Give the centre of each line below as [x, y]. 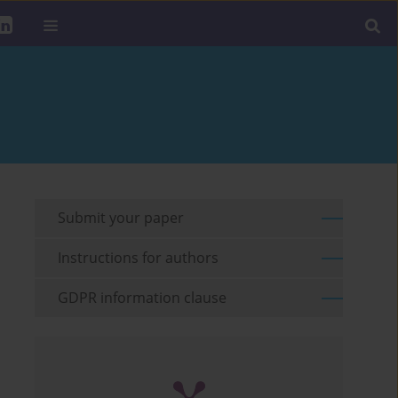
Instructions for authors [139, 258]
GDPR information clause [143, 298]
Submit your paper [121, 218]
